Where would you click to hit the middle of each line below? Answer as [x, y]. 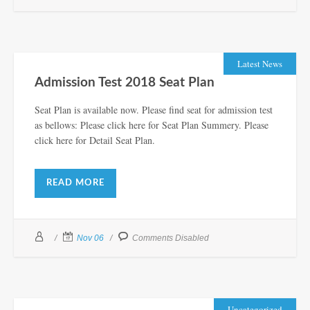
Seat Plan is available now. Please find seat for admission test [154, 109]
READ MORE [75, 183]
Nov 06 [90, 238]
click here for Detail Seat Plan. [95, 140]
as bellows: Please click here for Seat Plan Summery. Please [152, 125]
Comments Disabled [171, 238]
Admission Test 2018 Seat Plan [125, 82]
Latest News [260, 63]
